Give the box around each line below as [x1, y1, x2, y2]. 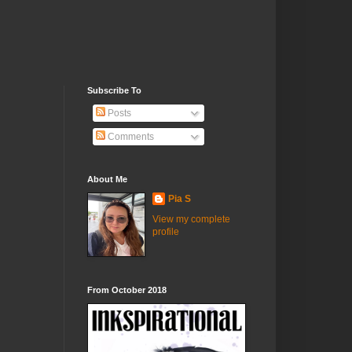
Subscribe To [87, 86, 141, 95]
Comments [105, 131, 154, 142]
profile [152, 226, 179, 237]
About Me [87, 174, 127, 184]
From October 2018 [87, 285, 167, 295]
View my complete [152, 214, 230, 225]
